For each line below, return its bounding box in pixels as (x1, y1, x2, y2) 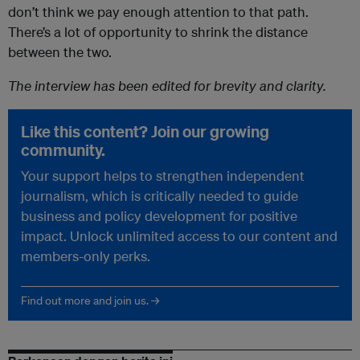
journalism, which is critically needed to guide (21, 187, 298, 205)
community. (21, 140, 105, 161)
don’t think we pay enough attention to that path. (8, 3, 309, 21)
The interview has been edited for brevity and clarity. (8, 77, 326, 95)
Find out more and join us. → (21, 293, 159, 309)
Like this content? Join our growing (21, 121, 269, 142)
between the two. (8, 43, 112, 61)
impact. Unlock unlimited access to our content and (21, 227, 337, 245)
